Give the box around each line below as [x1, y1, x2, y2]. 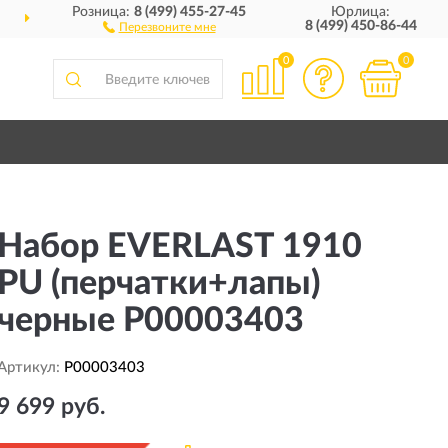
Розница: [72, 5, 135, 19]
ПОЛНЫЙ [372, 13, 441, 27]
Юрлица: [331, 5, 391, 19]
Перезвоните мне [118, 21, 216, 33]
